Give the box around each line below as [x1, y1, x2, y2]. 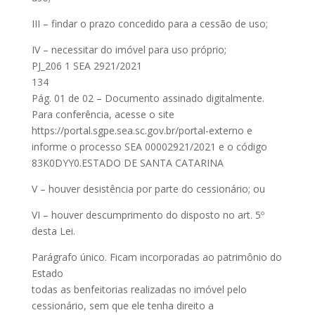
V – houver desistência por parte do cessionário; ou [31, 182, 265, 195]
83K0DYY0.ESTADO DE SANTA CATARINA [31, 156, 224, 169]
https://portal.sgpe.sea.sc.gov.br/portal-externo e [31, 124, 252, 137]
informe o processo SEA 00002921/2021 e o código [31, 140, 267, 153]
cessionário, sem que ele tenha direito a [31, 299, 214, 312]
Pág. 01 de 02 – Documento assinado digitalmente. [31, 91, 264, 105]
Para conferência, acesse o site [31, 108, 174, 121]
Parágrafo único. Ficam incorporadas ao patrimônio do [31, 250, 282, 264]
